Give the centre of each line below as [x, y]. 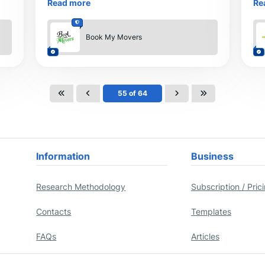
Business [212, 156]
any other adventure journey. [104, 7]
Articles [205, 236]
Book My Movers [114, 37]
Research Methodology [81, 186]
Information [63, 156]
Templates [211, 211]
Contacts [54, 211]
